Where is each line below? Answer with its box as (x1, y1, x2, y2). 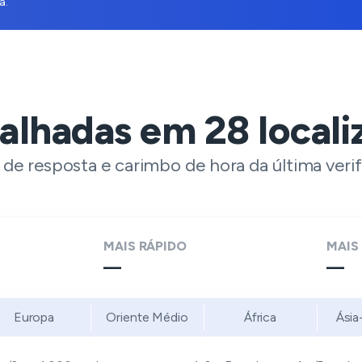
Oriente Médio (106, 309, 188, 325)
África (243, 309, 277, 325)
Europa (13, 309, 55, 325)
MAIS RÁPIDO (103, 238, 187, 254)
